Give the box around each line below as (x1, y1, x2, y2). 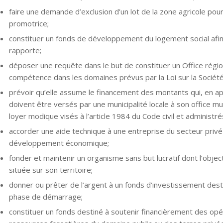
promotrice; (8, 18, 49, 28)
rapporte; (8, 45, 41, 55)
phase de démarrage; (8, 191, 83, 202)
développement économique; (8, 137, 109, 148)
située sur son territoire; (8, 164, 93, 175)
